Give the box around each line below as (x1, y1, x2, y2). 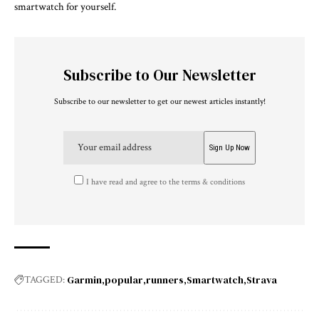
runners (146, 273, 184, 288)
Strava (246, 273, 277, 288)
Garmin (67, 273, 102, 288)
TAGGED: (24, 273, 65, 287)
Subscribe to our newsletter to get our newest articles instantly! (53, 95, 266, 107)
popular (105, 273, 143, 288)
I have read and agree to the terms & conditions (86, 177, 246, 188)
